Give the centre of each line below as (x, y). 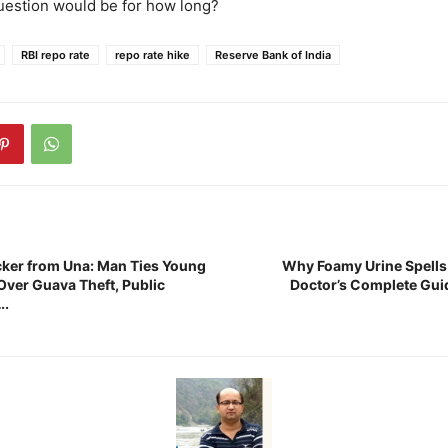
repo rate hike (152, 54)
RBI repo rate (55, 54)
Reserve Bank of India (273, 54)
